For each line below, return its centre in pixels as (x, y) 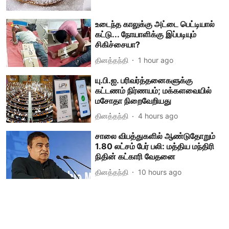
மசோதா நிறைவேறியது (133, 100)
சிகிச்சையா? (118, 45)
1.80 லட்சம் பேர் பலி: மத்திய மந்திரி (155, 146)
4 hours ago (158, 116)
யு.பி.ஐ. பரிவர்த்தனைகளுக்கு (144, 80)
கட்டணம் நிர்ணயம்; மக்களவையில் (154, 90)
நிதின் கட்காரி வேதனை (135, 157)
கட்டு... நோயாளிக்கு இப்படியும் (146, 35)
